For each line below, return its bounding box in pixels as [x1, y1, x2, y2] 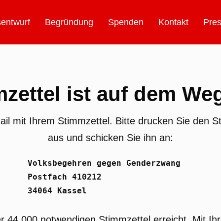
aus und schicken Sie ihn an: [48, 132, 173, 143]
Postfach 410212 [27, 172, 102, 182]
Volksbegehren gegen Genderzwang [27, 158, 181, 168]
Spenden [108, 17, 144, 27]
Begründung [45, 17, 94, 27]
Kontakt [158, 17, 189, 27]
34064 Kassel [27, 186, 87, 195]
